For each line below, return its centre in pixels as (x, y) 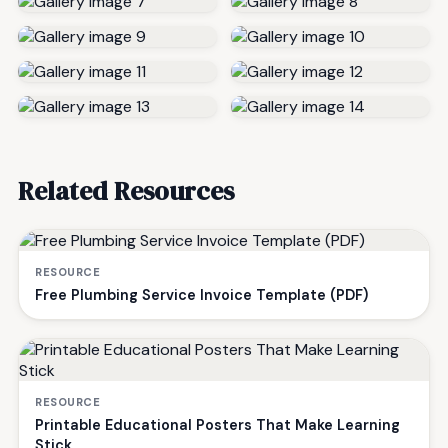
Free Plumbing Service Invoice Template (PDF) (201, 295)
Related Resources (126, 191)
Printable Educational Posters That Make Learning (217, 425)
